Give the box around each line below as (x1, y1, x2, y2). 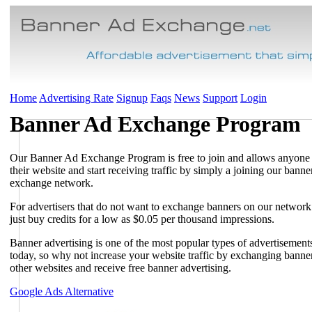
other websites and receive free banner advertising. (10, 262, 231, 274)
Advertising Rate (39, 92, 114, 104)
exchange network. (10, 177, 93, 189)
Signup (116, 92, 148, 104)
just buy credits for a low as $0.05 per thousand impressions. (10, 213, 274, 226)
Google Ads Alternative (10, 286, 114, 298)
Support (203, 92, 237, 104)
